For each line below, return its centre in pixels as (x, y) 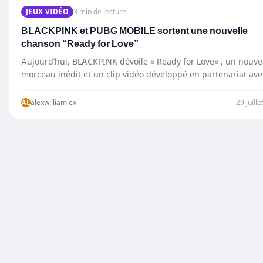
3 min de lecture (100, 11)
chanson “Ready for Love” (80, 43)
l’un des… (40, 87)
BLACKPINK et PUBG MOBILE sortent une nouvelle (134, 31)
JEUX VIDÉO (47, 11)
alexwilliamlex (53, 102)
